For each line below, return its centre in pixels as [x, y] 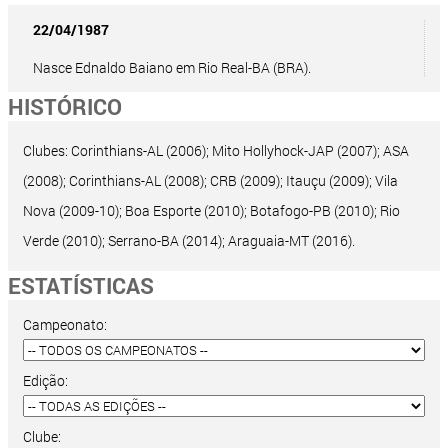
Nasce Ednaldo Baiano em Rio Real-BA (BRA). [172, 68]
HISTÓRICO [65, 107]
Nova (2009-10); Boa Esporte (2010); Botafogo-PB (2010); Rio [211, 211]
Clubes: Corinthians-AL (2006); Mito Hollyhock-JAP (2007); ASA [216, 151]
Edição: [45, 381]
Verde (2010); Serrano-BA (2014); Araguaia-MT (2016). [189, 241]
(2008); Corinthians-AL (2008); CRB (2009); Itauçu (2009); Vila [210, 181]
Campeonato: [65, 325]
